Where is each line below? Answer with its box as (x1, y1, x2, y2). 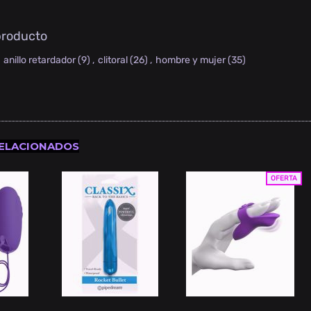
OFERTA (270, 174, 297, 183)
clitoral (98, 54, 128, 67)
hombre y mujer (155, 54, 226, 67)
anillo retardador (3, 54, 76, 67)
